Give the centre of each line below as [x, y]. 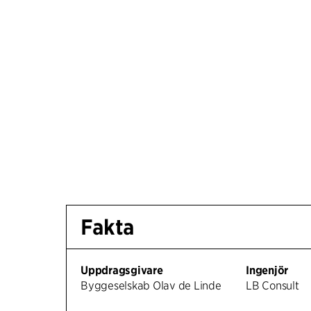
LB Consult [272, 286]
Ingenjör [267, 271]
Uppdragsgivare [122, 271]
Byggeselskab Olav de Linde [151, 286]
